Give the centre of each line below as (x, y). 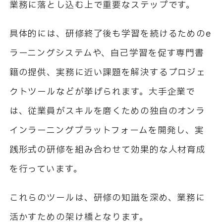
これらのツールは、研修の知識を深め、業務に (107, 198)
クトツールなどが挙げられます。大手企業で (102, 92)
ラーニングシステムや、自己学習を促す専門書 (107, 53)
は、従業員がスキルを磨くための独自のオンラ (107, 111)
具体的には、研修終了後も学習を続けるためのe (110, 34)
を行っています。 (46, 169)
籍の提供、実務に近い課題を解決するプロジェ (108, 73)
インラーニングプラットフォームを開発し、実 (107, 131)
